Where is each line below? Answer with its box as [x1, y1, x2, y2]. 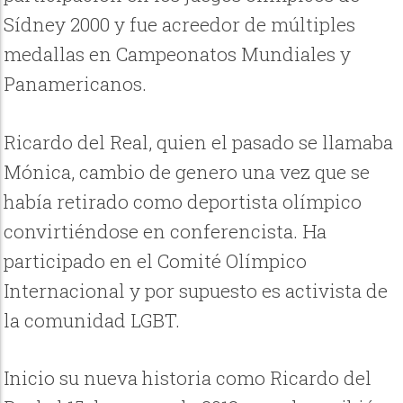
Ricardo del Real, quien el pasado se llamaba [4, 129, 394, 155]
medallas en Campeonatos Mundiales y [4, 41, 352, 67]
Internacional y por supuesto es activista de [4, 277, 389, 303]
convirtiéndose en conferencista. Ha [4, 218, 327, 244]
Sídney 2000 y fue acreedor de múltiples [4, 12, 356, 38]
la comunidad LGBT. [4, 307, 185, 333]
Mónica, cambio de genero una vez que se [4, 158, 371, 184]
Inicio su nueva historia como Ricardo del [4, 364, 372, 390]
